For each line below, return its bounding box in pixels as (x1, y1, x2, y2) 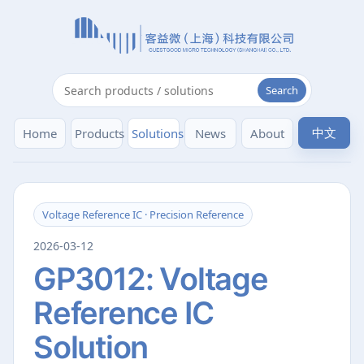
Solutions (132, 124, 184, 141)
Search (266, 83, 298, 97)
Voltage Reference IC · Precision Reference (42, 207, 244, 222)
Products (75, 124, 124, 141)
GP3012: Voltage (33, 260, 268, 297)
